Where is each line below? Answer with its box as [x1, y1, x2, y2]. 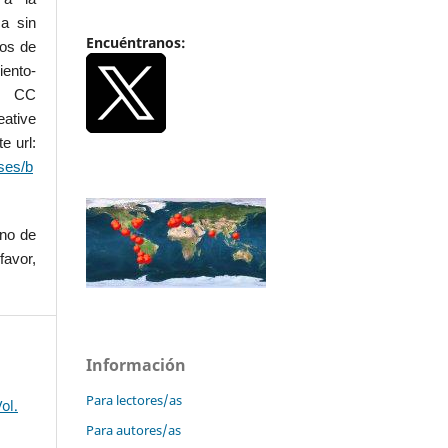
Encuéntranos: [86, 33, 186, 53]
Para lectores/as [86, 391, 182, 410]
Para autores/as [86, 421, 181, 440]
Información [86, 354, 186, 377]
